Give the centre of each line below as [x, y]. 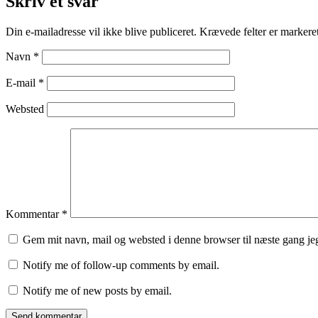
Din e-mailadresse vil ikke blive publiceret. [101, 31]
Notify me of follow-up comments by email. [121, 265]
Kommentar [34, 214]
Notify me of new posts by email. [97, 290]
